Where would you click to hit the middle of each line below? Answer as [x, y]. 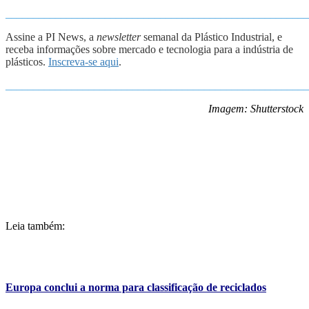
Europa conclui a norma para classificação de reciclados [136, 287]
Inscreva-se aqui [83, 62]
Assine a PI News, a [51, 37]
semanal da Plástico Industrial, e [211, 37]
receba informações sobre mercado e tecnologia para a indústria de [149, 50]
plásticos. [27, 62]
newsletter [119, 37]
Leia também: [35, 226]
